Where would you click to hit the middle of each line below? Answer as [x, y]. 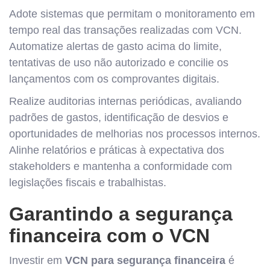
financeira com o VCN [109, 236]
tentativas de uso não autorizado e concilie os [119, 63]
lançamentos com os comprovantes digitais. [114, 79]
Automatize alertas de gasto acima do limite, [115, 46]
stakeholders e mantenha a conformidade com [121, 166]
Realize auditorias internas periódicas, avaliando [125, 101]
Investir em [37, 260]
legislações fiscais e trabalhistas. [88, 183]
